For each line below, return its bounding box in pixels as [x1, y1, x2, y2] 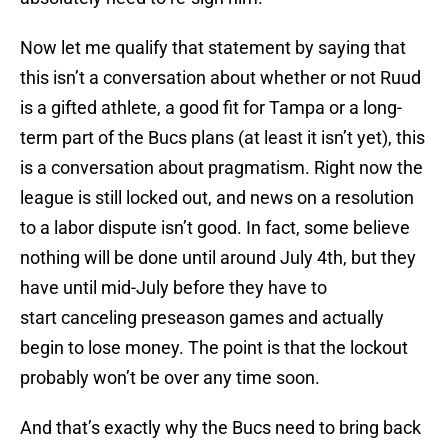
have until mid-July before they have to [20, 277, 327, 299]
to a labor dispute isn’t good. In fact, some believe [20, 217, 410, 239]
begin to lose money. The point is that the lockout [20, 337, 408, 359]
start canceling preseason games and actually [20, 307, 384, 329]
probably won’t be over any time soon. [20, 367, 320, 389]
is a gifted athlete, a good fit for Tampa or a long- [20, 97, 402, 119]
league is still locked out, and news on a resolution [20, 187, 414, 209]
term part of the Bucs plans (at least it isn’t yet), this [20, 127, 425, 149]
